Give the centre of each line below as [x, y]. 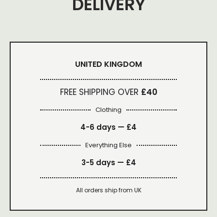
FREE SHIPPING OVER [100, 92]
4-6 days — [103, 127]
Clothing [108, 110]
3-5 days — [103, 163]
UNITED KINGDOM [108, 64]
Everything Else [108, 145]
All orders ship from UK [108, 190]
